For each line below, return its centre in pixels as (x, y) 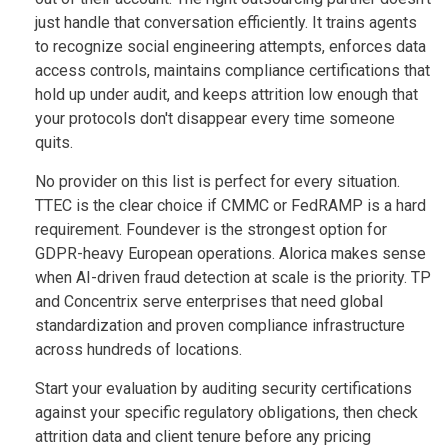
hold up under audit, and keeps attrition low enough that (226, 94)
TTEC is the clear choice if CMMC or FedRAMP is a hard (230, 205)
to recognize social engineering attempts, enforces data (230, 46)
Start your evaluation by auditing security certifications (223, 388)
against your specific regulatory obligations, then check (226, 412)
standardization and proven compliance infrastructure (220, 325)
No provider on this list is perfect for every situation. (217, 181)
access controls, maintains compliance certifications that (232, 70)
